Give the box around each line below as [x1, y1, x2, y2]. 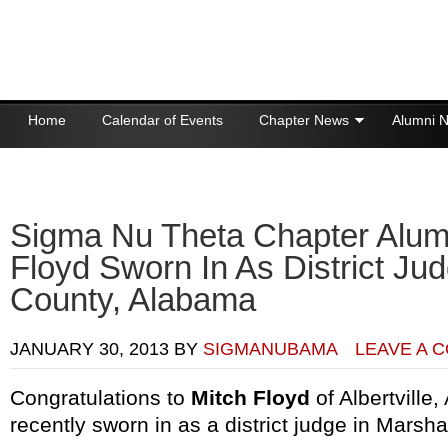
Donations [28, 152, 92, 168]
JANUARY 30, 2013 [10, 339, 169, 359]
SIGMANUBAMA [203, 339, 337, 359]
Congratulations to [10, 386, 191, 409]
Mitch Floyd [191, 386, 310, 409]
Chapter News [259, 112, 349, 128]
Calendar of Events [102, 112, 223, 128]
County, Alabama [10, 282, 256, 318]
